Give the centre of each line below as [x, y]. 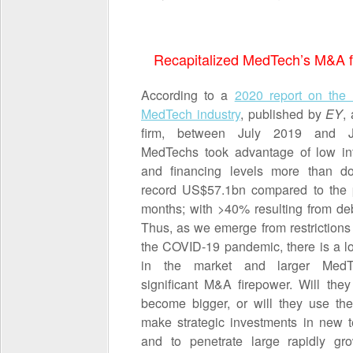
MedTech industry [191, 114]
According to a [188, 95]
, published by [283, 114]
